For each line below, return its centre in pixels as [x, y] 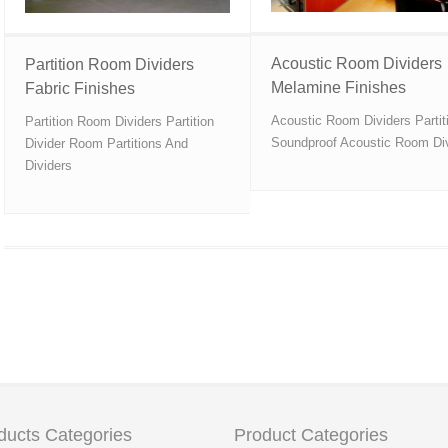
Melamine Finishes [339, 88]
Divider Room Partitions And [106, 143]
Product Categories [311, 435]
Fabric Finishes [80, 88]
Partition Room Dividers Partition [119, 121]
